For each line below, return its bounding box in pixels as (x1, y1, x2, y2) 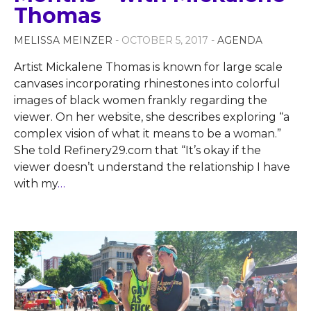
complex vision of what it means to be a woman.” (14, 126, 281, 140)
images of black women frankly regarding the (14, 93, 267, 107)
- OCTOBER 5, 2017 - (115, 33, 217, 47)
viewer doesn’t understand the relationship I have (14, 160, 290, 174)
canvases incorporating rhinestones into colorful (14, 76, 280, 90)
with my (14, 176, 58, 190)
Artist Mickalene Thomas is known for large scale (14, 60, 283, 74)
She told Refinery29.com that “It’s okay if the (14, 143, 261, 157)
